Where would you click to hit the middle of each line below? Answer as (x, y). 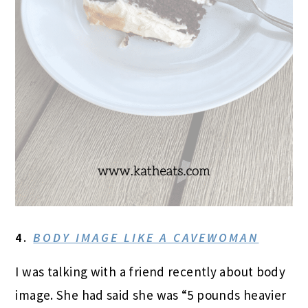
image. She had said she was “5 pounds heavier (151, 295)
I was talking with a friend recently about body (151, 271)
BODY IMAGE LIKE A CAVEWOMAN (146, 237)
